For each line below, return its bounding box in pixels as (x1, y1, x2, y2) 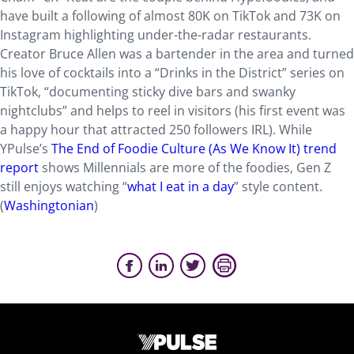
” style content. (234, 178, 322, 195)
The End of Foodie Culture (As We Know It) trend (51, 140, 337, 157)
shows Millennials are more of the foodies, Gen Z (39, 159, 331, 176)
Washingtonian (4, 197, 94, 214)
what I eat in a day (127, 178, 234, 195)
